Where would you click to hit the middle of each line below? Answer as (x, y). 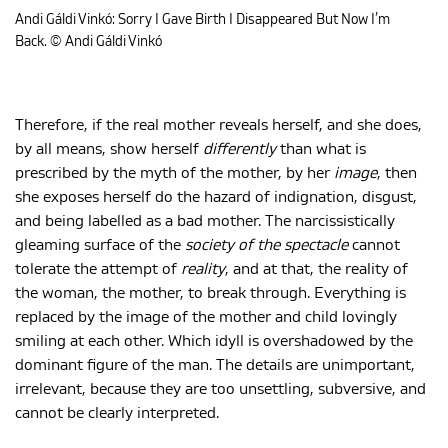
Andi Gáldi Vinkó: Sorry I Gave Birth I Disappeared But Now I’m (202, 20)
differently (239, 149)
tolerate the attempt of (98, 269)
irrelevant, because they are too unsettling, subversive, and (220, 389)
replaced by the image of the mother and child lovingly (206, 317)
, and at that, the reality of (316, 269)
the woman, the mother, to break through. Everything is (210, 293)
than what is (321, 149)
